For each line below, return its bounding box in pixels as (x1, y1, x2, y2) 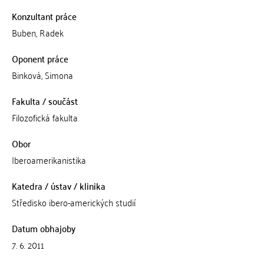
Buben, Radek (11, 24, 64, 41)
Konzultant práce (11, 8, 77, 24)
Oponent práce (11, 50, 68, 67)
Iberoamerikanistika (11, 151, 86, 168)
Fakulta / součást (11, 93, 78, 109)
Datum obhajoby (11, 220, 75, 236)
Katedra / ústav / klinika (11, 177, 105, 194)
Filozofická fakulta (11, 109, 78, 126)
